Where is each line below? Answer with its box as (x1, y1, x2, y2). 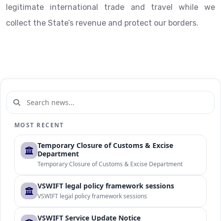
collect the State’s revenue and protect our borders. (6, 18, 198, 28)
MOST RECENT (14, 121, 64, 129)
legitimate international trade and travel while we (6, 2, 215, 12)
